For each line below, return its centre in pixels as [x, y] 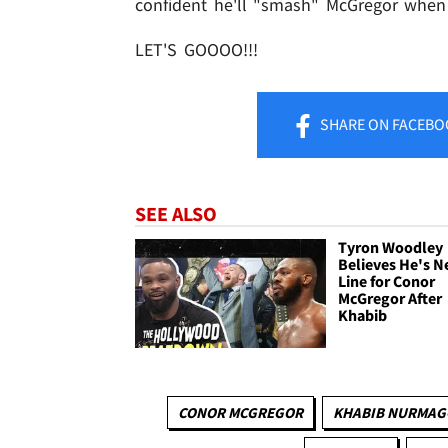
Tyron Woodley [391, 246]
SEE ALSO [176, 213]
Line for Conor [387, 280]
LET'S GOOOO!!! [196, 49]
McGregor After [390, 297]
